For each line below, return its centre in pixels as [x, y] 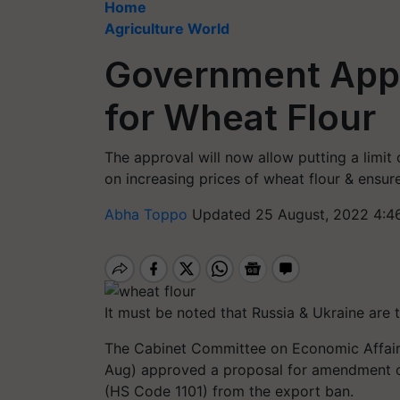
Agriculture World [167, 29]
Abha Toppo [148, 214]
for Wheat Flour [240, 117]
